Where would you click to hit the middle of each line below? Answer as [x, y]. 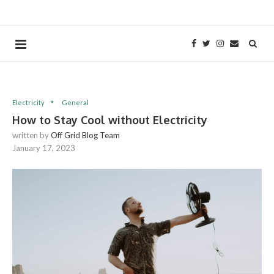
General [75, 102]
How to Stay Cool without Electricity [110, 120]
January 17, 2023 [44, 148]
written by [31, 135]
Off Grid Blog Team [85, 135]
